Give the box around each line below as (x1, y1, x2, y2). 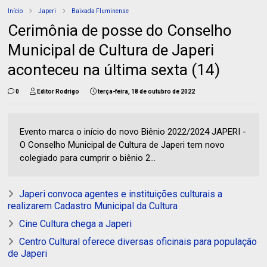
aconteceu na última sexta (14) (8, 60, 221, 79)
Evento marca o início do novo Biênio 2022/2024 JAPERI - (20, 126, 247, 137)
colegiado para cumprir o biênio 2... (20, 152, 156, 163)
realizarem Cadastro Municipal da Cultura (8, 200, 178, 212)
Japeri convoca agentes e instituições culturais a (19, 188, 223, 200)
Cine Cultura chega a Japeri (19, 218, 132, 229)
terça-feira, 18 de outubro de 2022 (98, 88, 195, 95)
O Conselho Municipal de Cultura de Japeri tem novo (20, 139, 225, 150)
